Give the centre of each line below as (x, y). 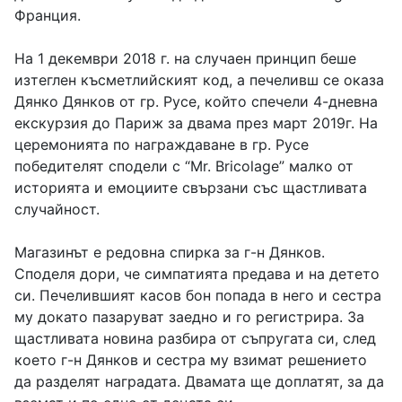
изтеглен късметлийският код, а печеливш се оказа (199, 79)
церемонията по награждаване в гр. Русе (162, 144)
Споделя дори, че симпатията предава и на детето (197, 273)
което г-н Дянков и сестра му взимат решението (191, 359)
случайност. (57, 209)
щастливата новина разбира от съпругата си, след (195, 338)
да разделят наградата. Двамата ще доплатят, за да (199, 381)
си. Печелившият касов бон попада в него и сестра (198, 295)
